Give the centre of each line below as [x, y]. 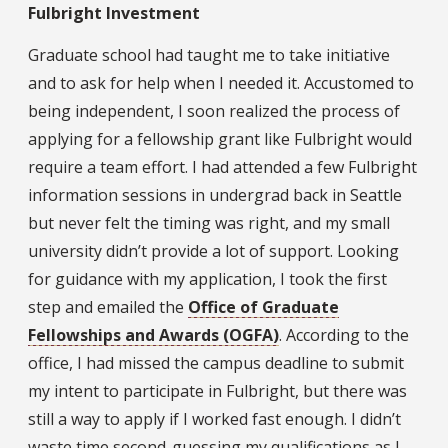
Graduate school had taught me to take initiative [209, 55]
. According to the [344, 335]
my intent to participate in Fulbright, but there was [217, 391]
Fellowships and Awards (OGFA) [153, 335]
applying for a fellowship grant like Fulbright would [220, 139]
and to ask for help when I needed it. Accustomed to [221, 83]
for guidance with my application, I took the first [207, 279]
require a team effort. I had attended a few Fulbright [222, 167]
